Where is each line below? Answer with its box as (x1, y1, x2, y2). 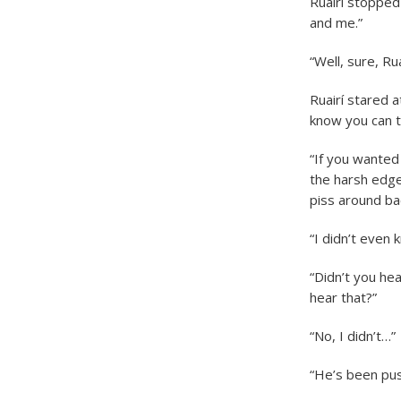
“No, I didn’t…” (309, 327, 396, 345)
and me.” (309, 13, 363, 31)
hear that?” (309, 288, 377, 306)
